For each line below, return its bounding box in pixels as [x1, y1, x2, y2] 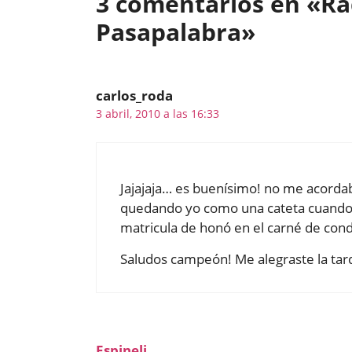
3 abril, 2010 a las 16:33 [96, 106, 219, 122]
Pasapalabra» [96, 16, 255, 49]
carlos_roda [96, 86, 173, 105]
